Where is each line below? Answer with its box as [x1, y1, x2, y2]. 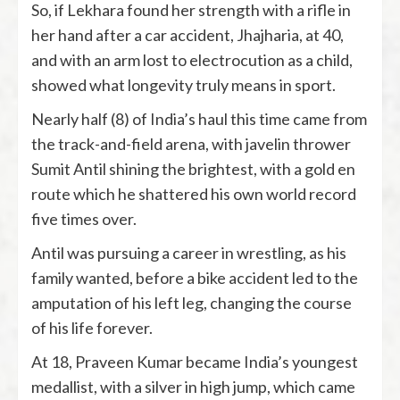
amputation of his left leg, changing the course [31, 292, 352, 312]
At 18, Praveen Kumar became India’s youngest [31, 351, 358, 371]
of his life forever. [31, 317, 153, 337]
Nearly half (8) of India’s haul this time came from [31, 108, 367, 129]
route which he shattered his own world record [31, 183, 356, 204]
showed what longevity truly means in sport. [31, 74, 336, 95]
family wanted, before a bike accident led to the [31, 267, 358, 287]
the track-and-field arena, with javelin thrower [31, 133, 351, 154]
